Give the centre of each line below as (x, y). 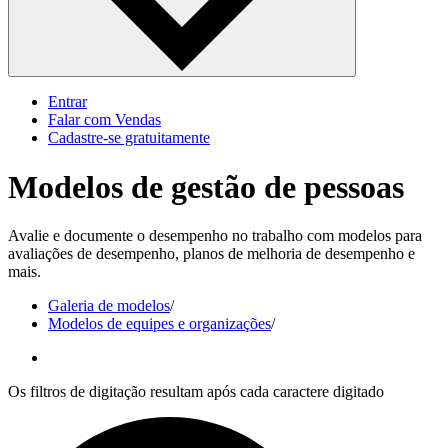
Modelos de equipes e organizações (159, 323)
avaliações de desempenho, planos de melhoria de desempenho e (211, 253)
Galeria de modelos (109, 305)
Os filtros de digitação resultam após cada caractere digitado (196, 391)
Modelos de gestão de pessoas (206, 186)
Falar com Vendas (104, 120)
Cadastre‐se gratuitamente (129, 138)
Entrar (67, 102)
